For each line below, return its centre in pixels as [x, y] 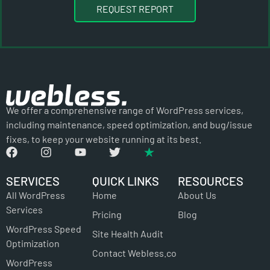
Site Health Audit [127, 233]
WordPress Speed [44, 228]
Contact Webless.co [134, 253]
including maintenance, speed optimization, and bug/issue [129, 124]
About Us [197, 195]
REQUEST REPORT [135, 9]
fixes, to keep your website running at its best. [104, 139]
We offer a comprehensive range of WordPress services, [125, 110]
